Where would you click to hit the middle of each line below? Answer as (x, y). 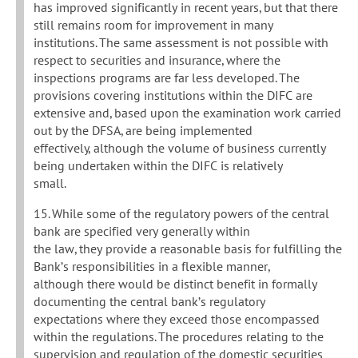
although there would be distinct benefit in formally (175, 284)
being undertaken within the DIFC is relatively (158, 166)
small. (50, 183)
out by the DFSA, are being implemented (143, 131)
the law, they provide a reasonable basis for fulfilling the (188, 249)
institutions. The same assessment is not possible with (181, 43)
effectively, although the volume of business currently (180, 148)
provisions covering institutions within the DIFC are (173, 95)
